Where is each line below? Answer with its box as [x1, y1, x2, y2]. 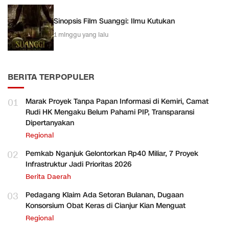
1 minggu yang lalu [54, 30, 108, 39]
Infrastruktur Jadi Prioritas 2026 [26, 159, 131, 170]
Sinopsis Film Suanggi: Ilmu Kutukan [54, 16, 175, 26]
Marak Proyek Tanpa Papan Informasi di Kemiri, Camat [26, 97, 209, 107]
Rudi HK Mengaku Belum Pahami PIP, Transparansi [26, 107, 194, 118]
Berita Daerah [26, 172, 71, 182]
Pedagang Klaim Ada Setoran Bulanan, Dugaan [26, 190, 184, 200]
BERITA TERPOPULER [8, 72, 95, 83]
